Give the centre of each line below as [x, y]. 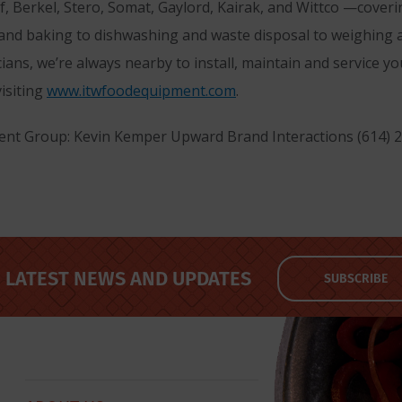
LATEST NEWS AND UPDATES [128, 278]
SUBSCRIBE [356, 278]
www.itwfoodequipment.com [141, 91]
